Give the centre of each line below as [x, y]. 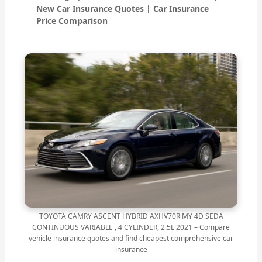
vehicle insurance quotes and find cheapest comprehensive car [131, 238]
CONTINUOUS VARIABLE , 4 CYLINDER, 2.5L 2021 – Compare [131, 227]
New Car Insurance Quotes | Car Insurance [123, 9]
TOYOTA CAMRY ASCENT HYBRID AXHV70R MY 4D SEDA [131, 216]
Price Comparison [72, 21]
